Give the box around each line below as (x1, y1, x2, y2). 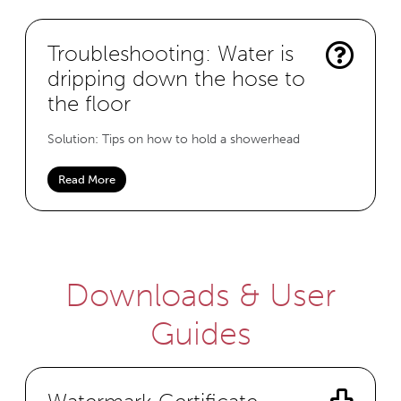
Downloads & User (65, 275, 336, 314)
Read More (58, 172, 115, 186)
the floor (47, 90, 131, 116)
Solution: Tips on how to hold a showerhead (47, 130, 300, 147)
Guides (149, 313, 252, 353)
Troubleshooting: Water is (47, 39, 294, 66)
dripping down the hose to (47, 64, 305, 91)
